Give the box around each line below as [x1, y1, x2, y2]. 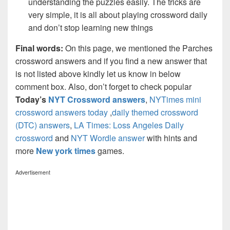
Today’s [15, 93, 48, 105]
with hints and [145, 131, 197, 144]
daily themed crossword [112, 106, 198, 118]
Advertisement [15, 168, 50, 176]
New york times [36, 144, 95, 157]
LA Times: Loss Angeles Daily [74, 119, 184, 131]
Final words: [15, 42, 65, 54]
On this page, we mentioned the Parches [65, 42, 213, 54]
